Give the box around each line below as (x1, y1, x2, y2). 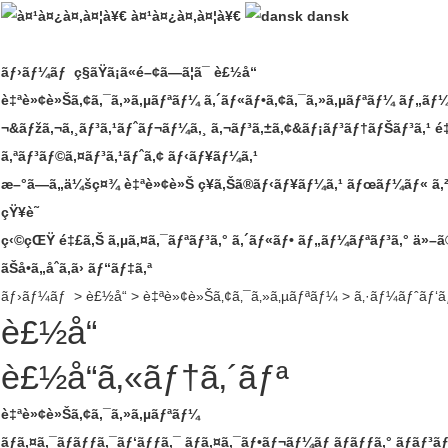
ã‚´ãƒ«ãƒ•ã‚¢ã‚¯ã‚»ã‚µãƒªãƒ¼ (204, 91, 395, 108)
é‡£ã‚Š (59, 231, 104, 248)
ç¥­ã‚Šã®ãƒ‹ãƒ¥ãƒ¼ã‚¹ (198, 175, 343, 192)
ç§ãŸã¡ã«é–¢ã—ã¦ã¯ (74, 63, 210, 80)
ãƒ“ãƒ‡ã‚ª (88, 259, 152, 276)
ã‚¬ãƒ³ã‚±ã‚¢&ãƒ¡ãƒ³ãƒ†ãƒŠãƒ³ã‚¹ (211, 119, 431, 136)
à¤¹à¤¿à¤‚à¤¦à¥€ (127, 7, 241, 24)
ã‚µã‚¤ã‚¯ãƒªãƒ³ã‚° (108, 231, 228, 248)
